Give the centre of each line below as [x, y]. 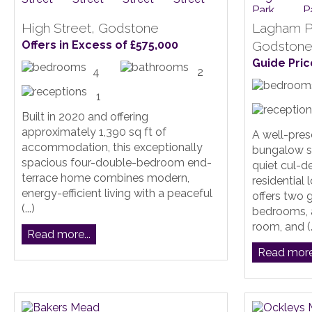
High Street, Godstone [90, 28]
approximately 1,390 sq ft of [94, 132]
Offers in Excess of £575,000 [100, 45]
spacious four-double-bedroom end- [117, 163]
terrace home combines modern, [106, 178]
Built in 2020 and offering [85, 117]
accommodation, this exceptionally [112, 148]
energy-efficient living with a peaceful [117, 194]
